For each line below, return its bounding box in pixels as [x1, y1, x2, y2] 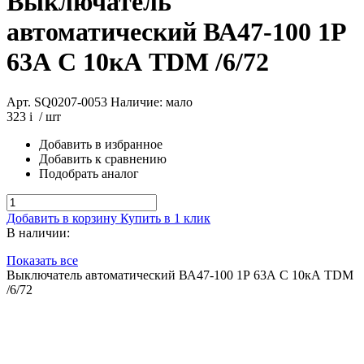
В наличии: [6, 225, 70, 240]
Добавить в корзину [6, 210, 120, 225]
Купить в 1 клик [120, 210, 210, 225]
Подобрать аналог [39, 166, 139, 180]
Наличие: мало [110, 94, 193, 109]
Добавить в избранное [39, 136, 162, 151]
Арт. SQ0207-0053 [6, 94, 107, 109]
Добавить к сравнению [39, 151, 167, 166]
